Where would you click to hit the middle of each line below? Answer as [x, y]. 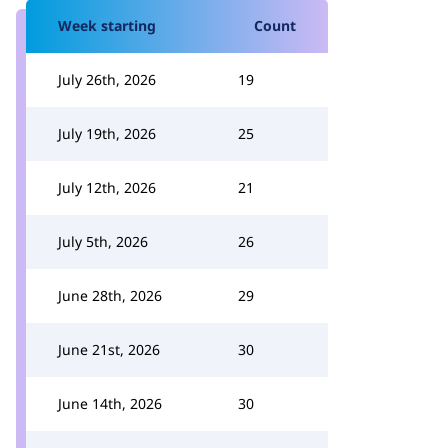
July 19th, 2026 [107, 133]
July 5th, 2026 [103, 241]
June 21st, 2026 [109, 349]
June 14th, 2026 [110, 403]
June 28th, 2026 [110, 295]
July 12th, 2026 [107, 187]
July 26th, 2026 [107, 79]
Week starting [107, 25]
